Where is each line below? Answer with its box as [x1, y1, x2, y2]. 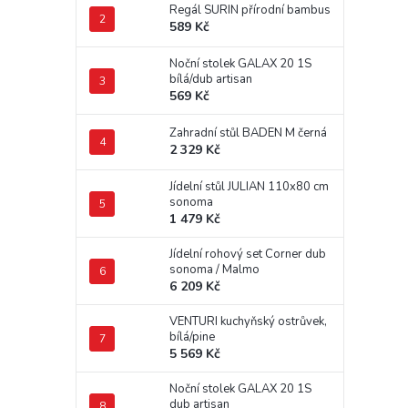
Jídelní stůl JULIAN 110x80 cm [169, 178, 329, 195]
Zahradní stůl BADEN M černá [169, 125, 327, 141]
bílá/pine [169, 329, 215, 345]
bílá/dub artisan [169, 71, 252, 87]
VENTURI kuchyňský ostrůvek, [169, 313, 327, 330]
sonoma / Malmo [169, 261, 260, 278]
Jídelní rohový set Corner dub [169, 246, 326, 262]
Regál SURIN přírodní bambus [169, 2, 331, 18]
